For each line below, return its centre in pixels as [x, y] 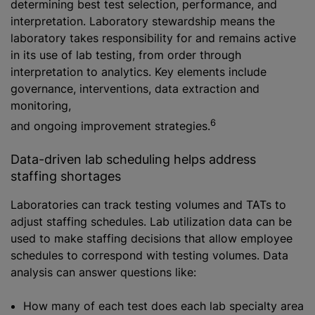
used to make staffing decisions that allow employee [152, 238]
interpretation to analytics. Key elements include [139, 71]
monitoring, [41, 105]
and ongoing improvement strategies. [110, 126]
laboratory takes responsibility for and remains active [153, 38]
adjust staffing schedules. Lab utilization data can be [151, 221]
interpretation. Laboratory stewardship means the [143, 21]
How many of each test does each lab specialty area [163, 306]
